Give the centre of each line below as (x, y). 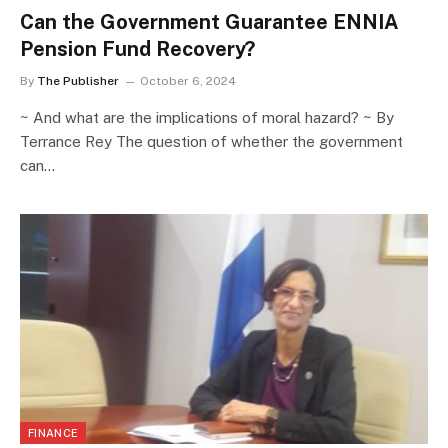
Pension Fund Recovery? (137, 49)
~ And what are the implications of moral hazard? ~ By (207, 118)
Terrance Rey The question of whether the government (211, 142)
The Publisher (78, 81)
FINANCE (53, 432)
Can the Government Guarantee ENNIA (209, 22)
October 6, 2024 (188, 81)
